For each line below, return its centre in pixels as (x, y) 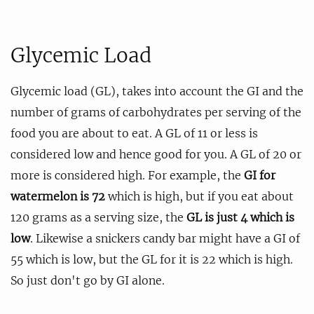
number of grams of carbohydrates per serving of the (156, 112)
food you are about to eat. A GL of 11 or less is (134, 133)
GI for (260, 175)
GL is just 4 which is (240, 217)
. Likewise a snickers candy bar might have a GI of (165, 238)
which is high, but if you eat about (199, 196)
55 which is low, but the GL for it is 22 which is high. (152, 259)
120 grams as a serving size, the (98, 217)
